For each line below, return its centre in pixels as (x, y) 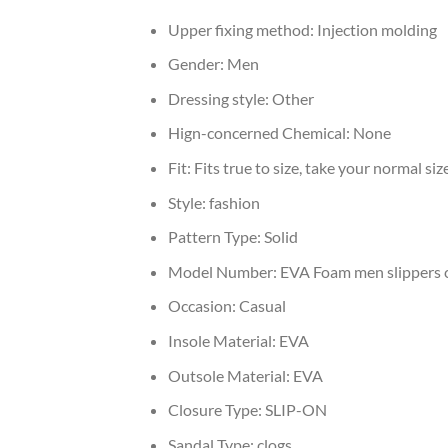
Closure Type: (216, 410)
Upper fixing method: (242, 29)
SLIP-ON (295, 410)
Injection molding (376, 29)
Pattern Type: (215, 237)
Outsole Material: (230, 375)
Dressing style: (219, 98)
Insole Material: (223, 340)
